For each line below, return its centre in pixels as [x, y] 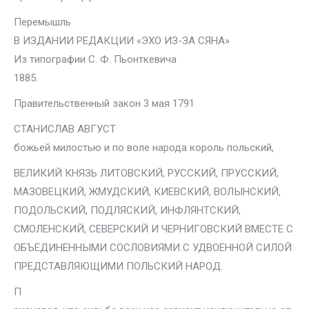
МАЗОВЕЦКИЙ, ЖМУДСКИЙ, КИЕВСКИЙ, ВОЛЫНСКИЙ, [147, 192]
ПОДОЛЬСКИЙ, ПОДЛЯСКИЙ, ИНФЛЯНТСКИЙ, [127, 210]
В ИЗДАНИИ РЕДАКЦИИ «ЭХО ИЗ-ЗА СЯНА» [122, 41]
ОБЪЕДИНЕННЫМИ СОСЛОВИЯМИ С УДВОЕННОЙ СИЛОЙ [153, 248]
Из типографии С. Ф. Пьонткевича [95, 59]
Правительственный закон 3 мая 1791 [104, 103]
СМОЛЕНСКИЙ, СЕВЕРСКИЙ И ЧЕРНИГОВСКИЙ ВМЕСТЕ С [153, 229]
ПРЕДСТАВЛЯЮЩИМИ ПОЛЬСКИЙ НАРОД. [118, 266]
